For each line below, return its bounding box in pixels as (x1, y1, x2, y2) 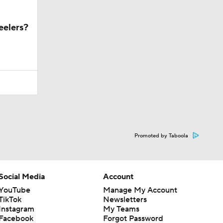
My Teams (103, 204, 139, 214)
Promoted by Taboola (134, 132, 188, 139)
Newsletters (103, 194, 147, 205)
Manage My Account (103, 185, 177, 195)
